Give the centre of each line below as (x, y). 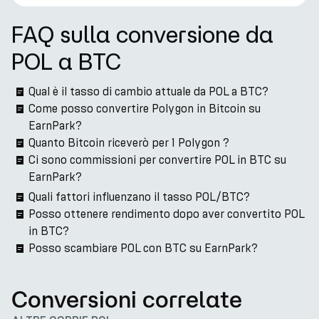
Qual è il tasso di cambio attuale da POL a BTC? (148, 91)
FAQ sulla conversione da (142, 34)
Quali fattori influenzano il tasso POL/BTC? (139, 197)
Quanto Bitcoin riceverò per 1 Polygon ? (129, 143)
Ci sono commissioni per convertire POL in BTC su (157, 160)
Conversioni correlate (127, 299)
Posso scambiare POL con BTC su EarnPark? (143, 248)
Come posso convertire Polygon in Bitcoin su (145, 109)
